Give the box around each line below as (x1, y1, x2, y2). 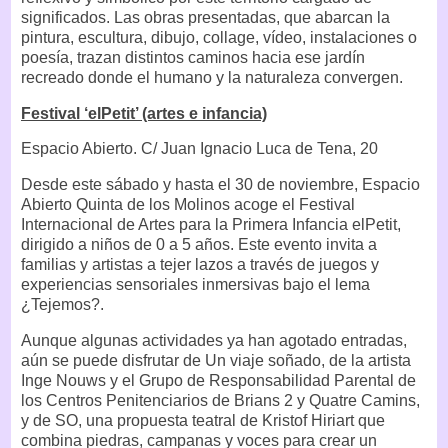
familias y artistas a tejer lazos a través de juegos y (21, 256, 379, 274)
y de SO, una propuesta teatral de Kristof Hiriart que (21, 411, 385, 429)
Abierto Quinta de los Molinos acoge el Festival (21, 196, 355, 214)
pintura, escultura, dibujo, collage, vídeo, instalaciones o (21, 28, 417, 46)
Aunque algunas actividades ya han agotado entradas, (21, 331, 407, 349)
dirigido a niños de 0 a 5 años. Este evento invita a (21, 236, 377, 254)
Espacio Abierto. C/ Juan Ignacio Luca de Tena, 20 (21, 140, 378, 158)
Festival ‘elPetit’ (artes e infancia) (21, 104, 267, 122)
